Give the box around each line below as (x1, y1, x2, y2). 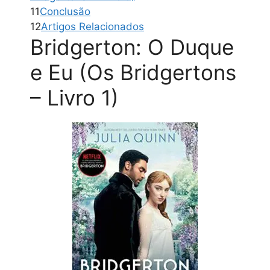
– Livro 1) (30, 85, 119, 111)
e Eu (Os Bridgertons (30, 60, 236, 86)
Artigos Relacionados (41, 20, 144, 33)
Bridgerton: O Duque (30, 34, 234, 60)
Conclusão (40, 5, 90, 18)
